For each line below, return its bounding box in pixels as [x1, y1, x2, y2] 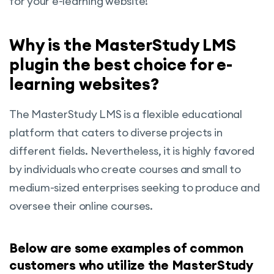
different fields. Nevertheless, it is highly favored [9, 143, 254, 158]
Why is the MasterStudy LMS [9, 34, 236, 55]
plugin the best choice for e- [9, 53, 232, 75]
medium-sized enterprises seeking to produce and [9, 180, 260, 194]
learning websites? [9, 73, 159, 94]
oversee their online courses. [9, 198, 153, 213]
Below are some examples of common [9, 239, 243, 256]
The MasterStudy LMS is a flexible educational [9, 106, 242, 121]
